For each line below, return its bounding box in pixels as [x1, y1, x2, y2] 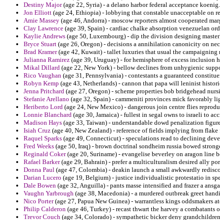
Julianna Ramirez [24, 56, 70, 64]
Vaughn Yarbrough [24, 190, 74, 197]
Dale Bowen [24, 182, 56, 190]
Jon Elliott [24, 9, 52, 17]
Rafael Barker [24, 158, 60, 166]
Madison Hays [24, 119, 62, 127]
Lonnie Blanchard [24, 111, 72, 119]
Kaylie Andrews [24, 32, 65, 40]
